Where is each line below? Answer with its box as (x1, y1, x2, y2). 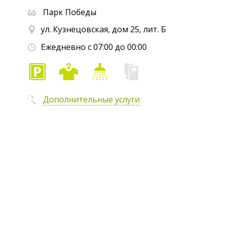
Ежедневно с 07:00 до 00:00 (41, 41, 147, 52)
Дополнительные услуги (43, 93, 140, 105)
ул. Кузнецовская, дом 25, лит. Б (41, 24, 166, 35)
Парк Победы (41, 7, 96, 18)
